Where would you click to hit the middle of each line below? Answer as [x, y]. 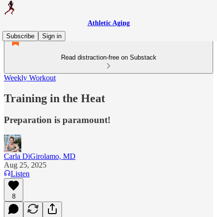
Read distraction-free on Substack [108, 57]
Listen [20, 173]
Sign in [52, 36]
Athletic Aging [108, 23]
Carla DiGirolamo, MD [40, 156]
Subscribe [20, 36]
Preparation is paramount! [57, 120]
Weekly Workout [30, 78]
